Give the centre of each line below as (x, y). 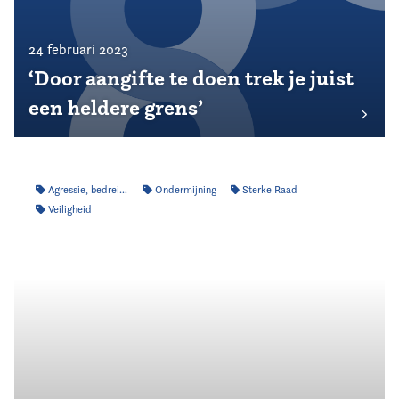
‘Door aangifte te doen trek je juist (191, 78)
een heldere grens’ (116, 108)
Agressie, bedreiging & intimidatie (82, 189)
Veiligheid (68, 209)
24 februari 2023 (78, 49)
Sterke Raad (269, 189)
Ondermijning (184, 189)
